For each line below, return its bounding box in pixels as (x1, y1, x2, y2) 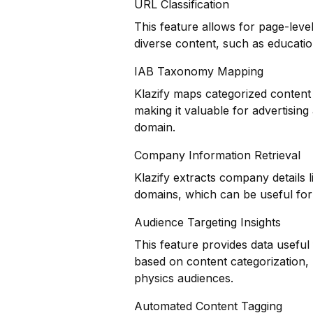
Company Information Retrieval (134, 148, 300, 162)
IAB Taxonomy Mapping (134, 64, 263, 78)
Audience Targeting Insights (134, 215, 281, 229)
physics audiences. (134, 271, 233, 285)
